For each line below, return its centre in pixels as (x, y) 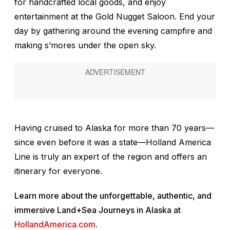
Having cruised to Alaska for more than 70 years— (114, 128)
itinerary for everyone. (58, 171)
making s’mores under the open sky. (85, 45)
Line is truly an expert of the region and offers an (111, 156)
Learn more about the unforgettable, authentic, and (113, 195)
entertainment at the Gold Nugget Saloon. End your (115, 16)
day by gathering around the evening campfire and (113, 31)
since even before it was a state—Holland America (113, 142)
